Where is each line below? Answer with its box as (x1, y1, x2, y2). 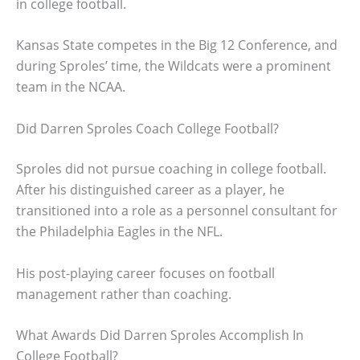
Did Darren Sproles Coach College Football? (16, 120, 279, 138)
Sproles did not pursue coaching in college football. (16, 160, 326, 178)
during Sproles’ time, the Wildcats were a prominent (16, 57, 331, 76)
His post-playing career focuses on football (16, 264, 275, 282)
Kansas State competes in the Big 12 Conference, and (16, 36, 337, 55)
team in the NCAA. (16, 78, 125, 96)
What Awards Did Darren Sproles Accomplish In (16, 326, 304, 345)
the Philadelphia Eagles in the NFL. (16, 223, 223, 241)
